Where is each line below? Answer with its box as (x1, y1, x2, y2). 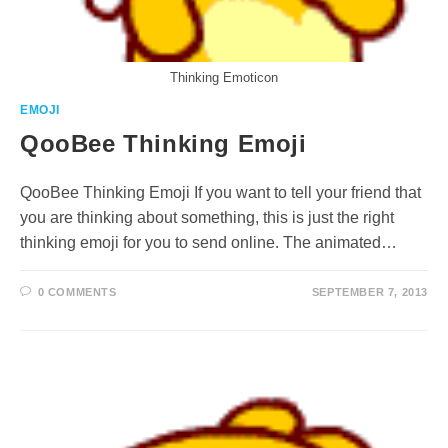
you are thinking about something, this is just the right (20, 209, 394, 226)
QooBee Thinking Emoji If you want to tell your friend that (20, 184, 421, 201)
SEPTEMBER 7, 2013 (311, 286, 428, 298)
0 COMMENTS (37, 286, 117, 298)
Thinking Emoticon (170, 70, 278, 85)
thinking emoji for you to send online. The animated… (20, 234, 397, 251)
